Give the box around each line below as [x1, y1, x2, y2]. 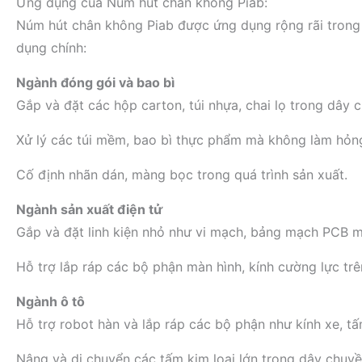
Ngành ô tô [16, 293, 85, 309]
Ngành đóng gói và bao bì [16, 74, 175, 90]
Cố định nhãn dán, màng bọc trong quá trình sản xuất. [16, 166, 347, 183]
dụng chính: [16, 40, 86, 56]
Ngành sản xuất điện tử [16, 201, 162, 217]
